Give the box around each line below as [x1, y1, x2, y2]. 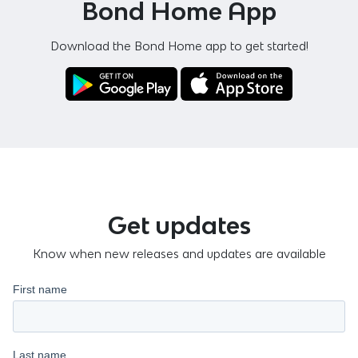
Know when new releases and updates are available [32, 246, 326, 261]
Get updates [107, 211, 251, 239]
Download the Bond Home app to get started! [50, 38, 308, 53]
